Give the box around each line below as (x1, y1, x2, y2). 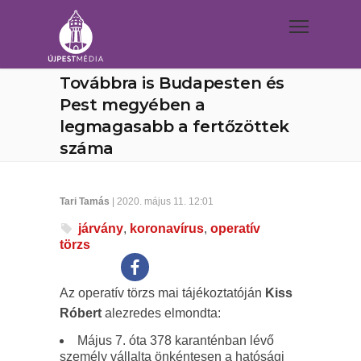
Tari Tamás (60, 196, 110, 207)
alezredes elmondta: (102, 306, 221, 320)
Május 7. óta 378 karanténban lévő (77, 334, 274, 347)
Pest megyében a (60, 95, 206, 114)
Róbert (60, 306, 102, 320)
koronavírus (130, 222, 204, 235)
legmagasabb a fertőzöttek (60, 117, 290, 136)
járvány (78, 222, 123, 235)
